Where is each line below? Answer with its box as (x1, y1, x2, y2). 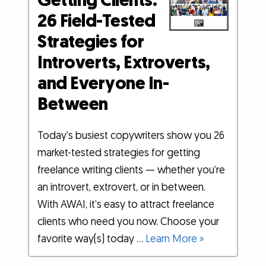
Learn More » (145, 232, 205, 246)
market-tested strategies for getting (37, 146, 201, 160)
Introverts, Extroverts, (37, 51, 210, 75)
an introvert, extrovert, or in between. (37, 180, 206, 195)
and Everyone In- (37, 72, 169, 96)
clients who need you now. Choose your (37, 215, 220, 229)
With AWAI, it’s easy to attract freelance (37, 198, 215, 212)
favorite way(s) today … (37, 232, 146, 246)
